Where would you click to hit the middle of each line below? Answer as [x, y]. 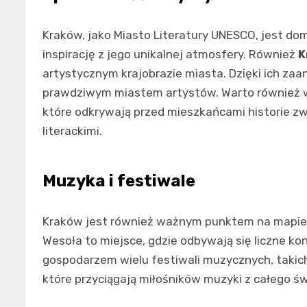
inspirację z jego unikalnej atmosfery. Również [170, 54]
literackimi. [72, 131]
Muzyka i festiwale [119, 181]
